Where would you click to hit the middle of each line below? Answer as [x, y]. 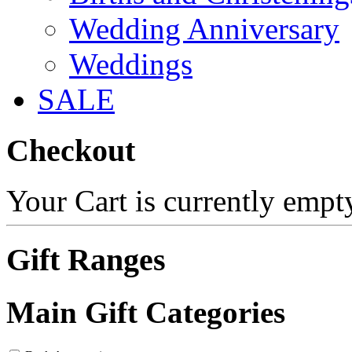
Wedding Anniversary [204, 29]
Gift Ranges [86, 260]
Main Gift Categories [146, 313]
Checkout [71, 150]
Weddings [131, 64]
